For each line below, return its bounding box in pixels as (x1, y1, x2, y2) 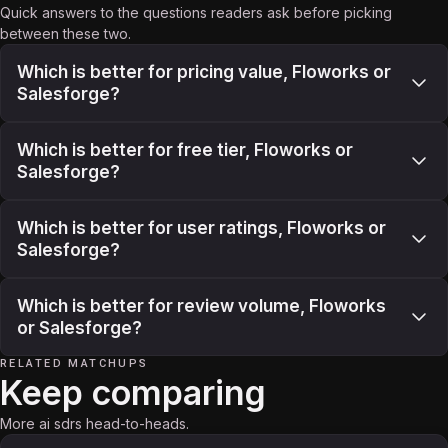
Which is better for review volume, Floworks (17, 296, 386, 316)
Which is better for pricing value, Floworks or (17, 62, 391, 82)
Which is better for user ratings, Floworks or (17, 218, 386, 238)
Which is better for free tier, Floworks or (17, 140, 353, 160)
